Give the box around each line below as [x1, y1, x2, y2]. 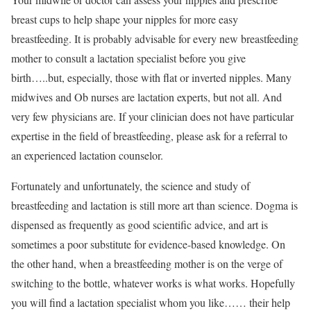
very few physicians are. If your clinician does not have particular [11, 109, 294, 124]
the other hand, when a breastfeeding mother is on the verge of [11, 256, 283, 271]
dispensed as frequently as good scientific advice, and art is [11, 217, 268, 232]
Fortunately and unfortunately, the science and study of [11, 178, 250, 193]
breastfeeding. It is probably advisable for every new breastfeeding [11, 31, 299, 46]
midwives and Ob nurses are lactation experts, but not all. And [11, 90, 282, 104]
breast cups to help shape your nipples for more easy [11, 12, 238, 26]
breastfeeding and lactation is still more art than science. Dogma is [11, 198, 298, 212]
